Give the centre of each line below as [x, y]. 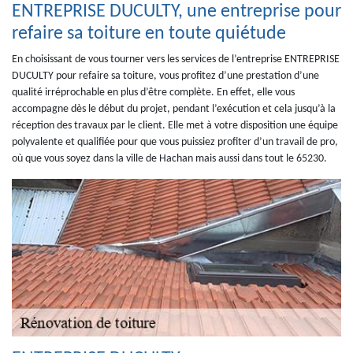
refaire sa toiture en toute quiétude [149, 34]
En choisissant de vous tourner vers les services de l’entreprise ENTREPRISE [176, 59]
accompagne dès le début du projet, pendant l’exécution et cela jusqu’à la [174, 109]
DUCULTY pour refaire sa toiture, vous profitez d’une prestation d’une [165, 76]
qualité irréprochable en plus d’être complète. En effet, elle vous [153, 93]
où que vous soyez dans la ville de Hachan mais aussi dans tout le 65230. [169, 159]
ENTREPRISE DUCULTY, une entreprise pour [176, 12]
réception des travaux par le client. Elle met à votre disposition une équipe [175, 126]
